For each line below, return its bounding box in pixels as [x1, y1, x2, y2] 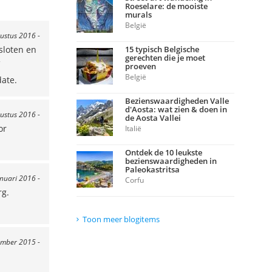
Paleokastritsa [125, 164, 180, 175]
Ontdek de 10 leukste [125, 147, 202, 158]
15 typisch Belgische [125, 44, 199, 55]
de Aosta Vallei [125, 112, 181, 123]
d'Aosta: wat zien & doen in [125, 104, 227, 115]
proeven [125, 61, 156, 72]
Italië [125, 123, 141, 134]
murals [125, 9, 152, 20]
